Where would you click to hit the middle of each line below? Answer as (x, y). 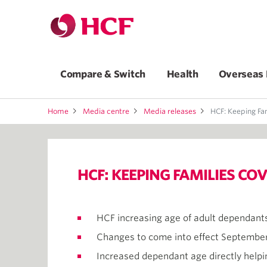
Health (182, 74)
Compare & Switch (103, 74)
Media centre (106, 111)
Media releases (170, 111)
